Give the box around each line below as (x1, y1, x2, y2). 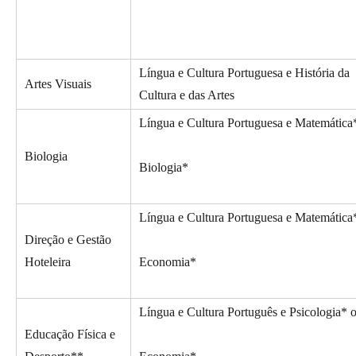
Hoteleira (25, 255, 71, 269)
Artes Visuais (25, 77, 91, 91)
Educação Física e (25, 327, 115, 342)
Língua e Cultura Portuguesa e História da (139, 66, 350, 80)
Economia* (139, 255, 196, 269)
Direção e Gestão (25, 233, 111, 247)
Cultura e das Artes (139, 88, 234, 103)
